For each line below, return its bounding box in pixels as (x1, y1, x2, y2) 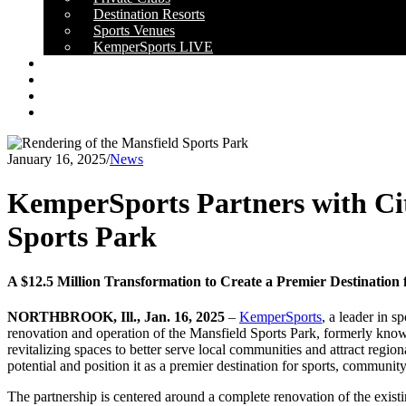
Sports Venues (93, 23, 175, 38)
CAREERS (43, 88, 111, 103)
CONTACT (43, 104, 113, 120)
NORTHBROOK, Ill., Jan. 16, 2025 (7, 309, 225, 325)
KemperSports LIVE (93, 39, 213, 54)
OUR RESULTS (43, 55, 142, 71)
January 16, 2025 (7, 151, 106, 167)
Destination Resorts (93, 6, 205, 22)
